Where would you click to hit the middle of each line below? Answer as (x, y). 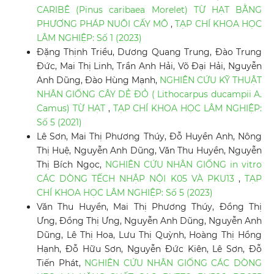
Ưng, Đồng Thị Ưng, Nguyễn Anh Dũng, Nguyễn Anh (149, 221)
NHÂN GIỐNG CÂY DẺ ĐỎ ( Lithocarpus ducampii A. (149, 94)
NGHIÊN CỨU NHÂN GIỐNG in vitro (183, 165)
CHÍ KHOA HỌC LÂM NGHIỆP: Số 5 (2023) (124, 193)
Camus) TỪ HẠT (72, 109)
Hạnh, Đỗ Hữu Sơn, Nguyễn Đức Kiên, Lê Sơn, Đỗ (149, 249)
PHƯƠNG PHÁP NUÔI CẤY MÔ (104, 24)
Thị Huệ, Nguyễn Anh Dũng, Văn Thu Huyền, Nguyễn (149, 151)
